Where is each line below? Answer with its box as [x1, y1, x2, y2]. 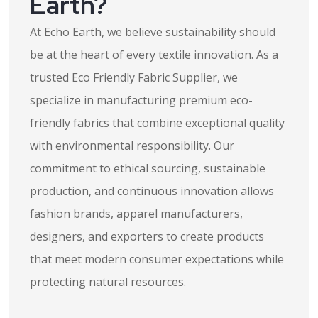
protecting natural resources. [30, 274, 186, 290]
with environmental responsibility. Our [30, 138, 234, 153]
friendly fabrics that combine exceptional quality [30, 115, 285, 131]
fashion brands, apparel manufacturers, [30, 206, 243, 221]
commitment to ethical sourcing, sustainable [30, 160, 265, 176]
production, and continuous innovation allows [30, 183, 274, 199]
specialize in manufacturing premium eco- [30, 92, 253, 108]
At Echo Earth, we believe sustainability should [30, 24, 275, 40]
